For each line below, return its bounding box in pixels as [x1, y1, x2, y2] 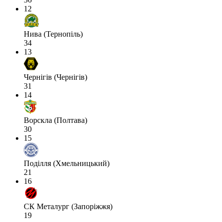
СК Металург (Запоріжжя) [24, 202, 112, 211]
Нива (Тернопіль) [24, 30, 83, 39]
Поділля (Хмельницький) [24, 159, 110, 168]
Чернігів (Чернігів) [24, 73, 87, 82]
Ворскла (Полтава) [24, 116, 87, 125]
